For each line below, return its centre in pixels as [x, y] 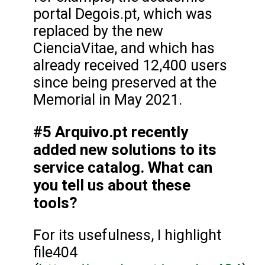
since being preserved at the [125, 82]
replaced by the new [98, 31]
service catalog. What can [123, 167]
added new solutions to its [125, 149]
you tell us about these [112, 185]
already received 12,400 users [130, 65]
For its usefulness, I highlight [127, 235]
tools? [57, 203]
